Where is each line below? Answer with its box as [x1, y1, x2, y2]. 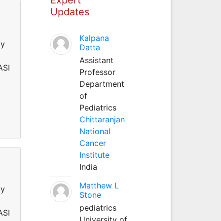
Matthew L [79, 180, 119, 190]
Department [79, 78, 124, 89]
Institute [79, 149, 110, 160]
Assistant [79, 55, 113, 65]
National [79, 126, 110, 136]
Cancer [79, 138, 106, 148]
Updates [50, 5, 89, 18]
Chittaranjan [79, 114, 125, 124]
